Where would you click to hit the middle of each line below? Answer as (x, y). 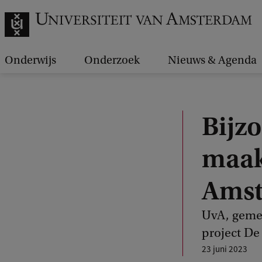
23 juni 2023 (225, 249)
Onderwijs (30, 60)
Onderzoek (112, 60)
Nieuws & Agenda (212, 60)
